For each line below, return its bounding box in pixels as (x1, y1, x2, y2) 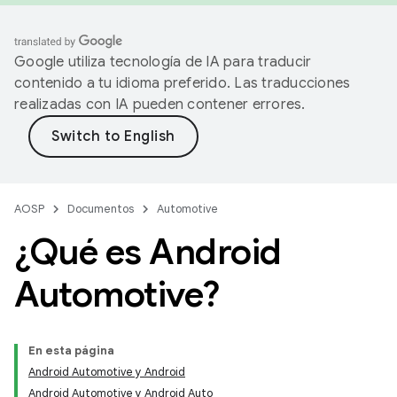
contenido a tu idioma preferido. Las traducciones (14, 74, 351, 92)
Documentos (67, 201, 134, 216)
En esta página (28, 343, 114, 358)
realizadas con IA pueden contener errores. (14, 96, 306, 113)
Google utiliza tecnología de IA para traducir (14, 53, 312, 71)
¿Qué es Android (14, 230, 282, 274)
